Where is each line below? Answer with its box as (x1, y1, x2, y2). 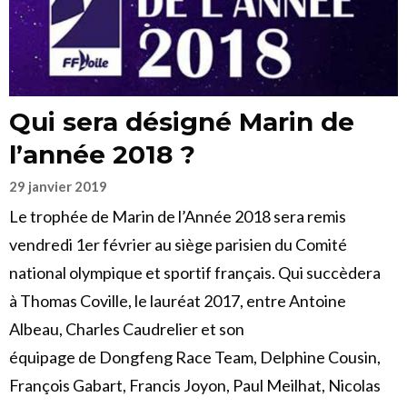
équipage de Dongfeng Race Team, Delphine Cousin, (9, 347, 381, 368)
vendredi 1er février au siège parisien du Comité (9, 234, 347, 255)
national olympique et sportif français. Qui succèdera (9, 263, 381, 283)
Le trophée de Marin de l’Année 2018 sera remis (9, 206, 346, 227)
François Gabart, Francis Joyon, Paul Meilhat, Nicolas (9, 375, 381, 396)
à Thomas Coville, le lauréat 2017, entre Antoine (9, 291, 346, 312)
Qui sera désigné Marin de (9, 106, 354, 138)
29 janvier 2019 (9, 178, 107, 195)
